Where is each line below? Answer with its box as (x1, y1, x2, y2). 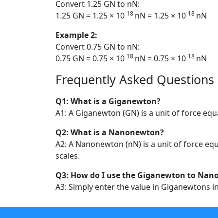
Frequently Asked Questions (55, 71, 214, 88)
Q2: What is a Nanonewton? (55, 127, 164, 138)
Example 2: (55, 29, 97, 40)
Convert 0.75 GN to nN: (55, 41, 140, 52)
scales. (55, 150, 80, 161)
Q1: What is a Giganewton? (55, 95, 161, 107)
